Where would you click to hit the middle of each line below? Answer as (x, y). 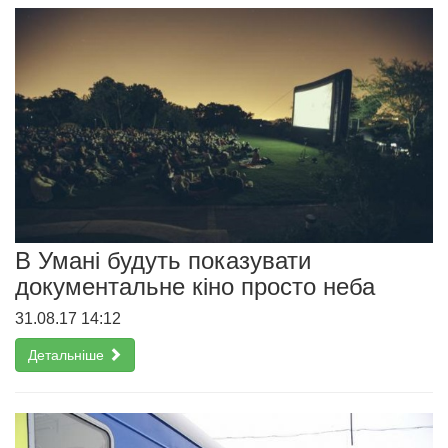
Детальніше (68, 354)
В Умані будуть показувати (163, 260)
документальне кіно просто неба (195, 286)
